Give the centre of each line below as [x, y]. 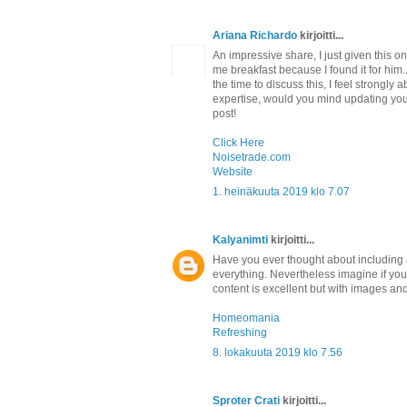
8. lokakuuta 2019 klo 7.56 [278, 352]
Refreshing [240, 332]
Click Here [238, 142]
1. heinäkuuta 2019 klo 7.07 [281, 191]
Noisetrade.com [252, 157]
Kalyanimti [240, 239]
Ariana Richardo [255, 35]
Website [233, 171]
